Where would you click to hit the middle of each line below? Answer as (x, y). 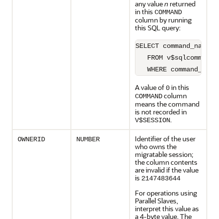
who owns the (156, 146)
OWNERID (31, 139)
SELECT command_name (173, 46)
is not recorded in (161, 112)
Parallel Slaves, (156, 201)
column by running (163, 20)
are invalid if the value (167, 170)
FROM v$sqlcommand (175, 58)
